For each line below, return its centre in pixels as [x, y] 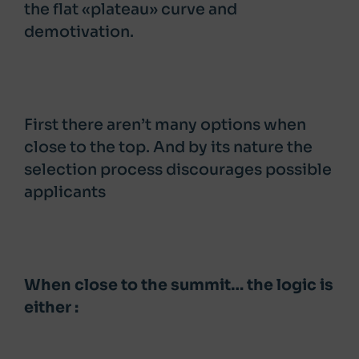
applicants [65, 192]
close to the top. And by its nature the [168, 147]
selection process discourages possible [178, 169]
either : [51, 307]
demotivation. [79, 32]
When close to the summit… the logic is [179, 285]
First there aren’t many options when [165, 125]
